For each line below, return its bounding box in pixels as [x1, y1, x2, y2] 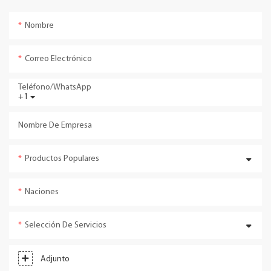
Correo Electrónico [25, 54, 92, 64]
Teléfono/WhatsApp [18, 83, 91, 93]
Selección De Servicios [25, 221, 106, 230]
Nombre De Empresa [18, 121, 92, 131]
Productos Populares [25, 154, 99, 164]
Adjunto [41, 255, 70, 264]
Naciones [25, 188, 59, 197]
